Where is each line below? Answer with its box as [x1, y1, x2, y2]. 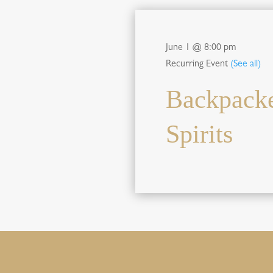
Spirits [166, 120, 233, 148]
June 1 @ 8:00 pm [166, 43, 236, 53]
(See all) [230, 60, 261, 69]
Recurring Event [166, 60, 230, 69]
